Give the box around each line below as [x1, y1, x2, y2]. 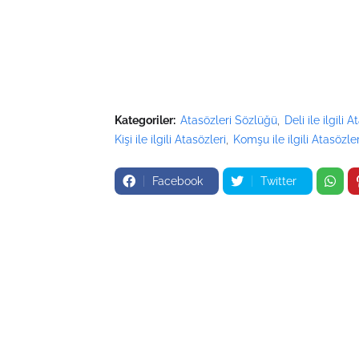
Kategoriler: [115, 114, 175, 127]
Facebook [152, 175, 203, 188]
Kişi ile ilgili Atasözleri [115, 133, 226, 146]
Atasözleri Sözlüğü [180, 114, 277, 127]
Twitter [260, 175, 296, 188]
